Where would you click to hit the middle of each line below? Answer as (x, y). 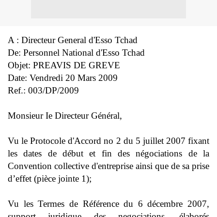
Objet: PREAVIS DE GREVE (64, 65)
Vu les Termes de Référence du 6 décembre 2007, (108, 204)
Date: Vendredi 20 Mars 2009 (63, 78)
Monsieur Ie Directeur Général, (65, 116)
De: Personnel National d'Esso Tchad (76, 53)
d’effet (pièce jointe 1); (50, 178)
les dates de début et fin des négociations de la (108, 153)
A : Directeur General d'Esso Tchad (73, 40)
